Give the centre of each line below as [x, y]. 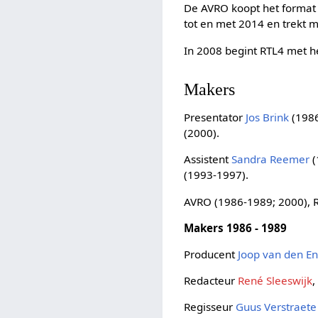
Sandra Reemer [271, 159]
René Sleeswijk [275, 281]
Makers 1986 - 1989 [236, 227]
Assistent [208, 159]
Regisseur [210, 307]
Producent [211, 254]
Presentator [215, 117]
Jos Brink [268, 117]
